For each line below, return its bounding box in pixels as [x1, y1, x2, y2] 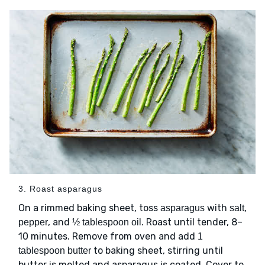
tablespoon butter [18, 245, 91, 256]
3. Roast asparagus [18, 184, 102, 194]
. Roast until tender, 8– [141, 216, 243, 228]
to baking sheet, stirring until [91, 245, 223, 257]
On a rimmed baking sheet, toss [18, 202, 160, 214]
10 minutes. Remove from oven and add [18, 231, 198, 243]
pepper [18, 217, 48, 228]
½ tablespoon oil [72, 217, 141, 228]
